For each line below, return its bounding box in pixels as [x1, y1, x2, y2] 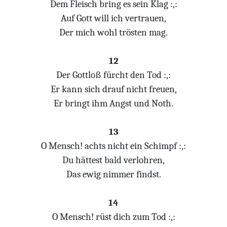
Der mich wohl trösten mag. [59, 27, 168, 38]
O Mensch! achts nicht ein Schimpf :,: [41, 140, 186, 152]
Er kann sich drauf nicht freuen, [50, 84, 177, 95]
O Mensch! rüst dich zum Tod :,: [52, 211, 175, 222]
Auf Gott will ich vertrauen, [61, 13, 166, 24]
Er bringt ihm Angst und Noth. [54, 98, 173, 109]
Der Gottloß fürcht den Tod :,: [56, 69, 171, 81]
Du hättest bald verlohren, [62, 155, 165, 166]
